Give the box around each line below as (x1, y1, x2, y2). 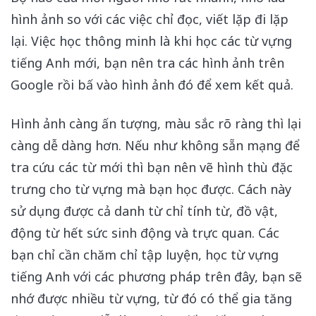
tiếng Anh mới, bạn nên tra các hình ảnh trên (11, 54, 284, 72)
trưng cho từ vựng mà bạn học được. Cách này (11, 180, 291, 197)
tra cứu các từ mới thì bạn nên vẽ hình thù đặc (11, 158, 293, 176)
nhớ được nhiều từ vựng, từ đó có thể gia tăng (11, 289, 292, 307)
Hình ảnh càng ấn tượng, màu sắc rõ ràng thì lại (11, 114, 301, 132)
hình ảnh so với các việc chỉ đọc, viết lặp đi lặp (11, 11, 288, 28)
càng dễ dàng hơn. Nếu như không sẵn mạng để (11, 136, 300, 154)
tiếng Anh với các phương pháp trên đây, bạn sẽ (11, 267, 302, 285)
